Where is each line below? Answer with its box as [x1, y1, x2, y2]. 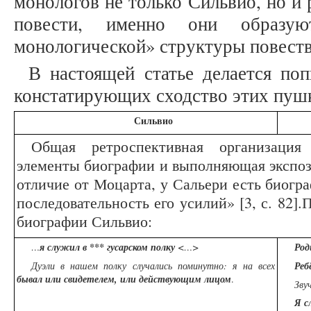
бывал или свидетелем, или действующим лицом [17, 272, 231, 287]
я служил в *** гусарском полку [40, 240, 178, 255]
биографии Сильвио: [17, 210, 152, 232]
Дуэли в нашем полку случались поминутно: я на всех [31, 259, 275, 273]
